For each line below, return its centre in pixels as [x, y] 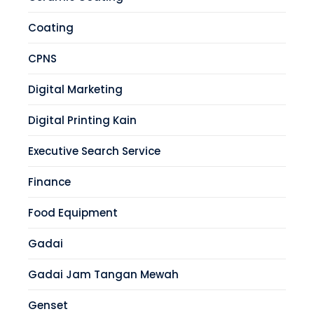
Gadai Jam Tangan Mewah [103, 275]
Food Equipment [73, 213]
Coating [51, 28]
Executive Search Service [94, 151]
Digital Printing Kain [82, 121]
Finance [49, 182]
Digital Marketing [75, 90]
